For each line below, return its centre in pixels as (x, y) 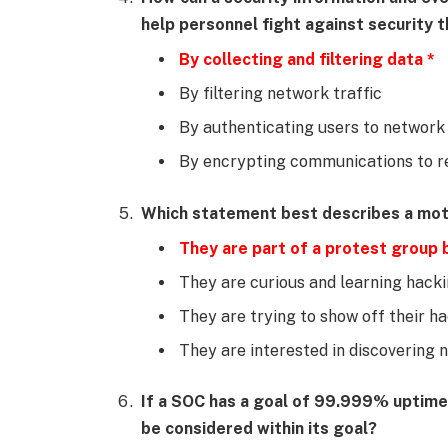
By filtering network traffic (280, 93)
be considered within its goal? (259, 429)
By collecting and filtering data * (307, 59)
